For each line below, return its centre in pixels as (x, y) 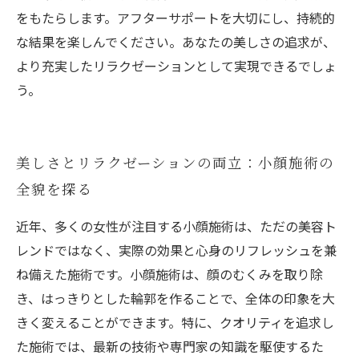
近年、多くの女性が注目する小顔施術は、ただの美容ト (176, 226)
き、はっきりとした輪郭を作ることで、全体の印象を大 (175, 298)
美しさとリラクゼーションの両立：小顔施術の (175, 162)
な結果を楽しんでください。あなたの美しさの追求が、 (176, 42)
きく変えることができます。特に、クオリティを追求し (175, 322)
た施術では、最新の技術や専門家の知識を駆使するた (170, 346)
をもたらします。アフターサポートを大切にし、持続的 (175, 18)
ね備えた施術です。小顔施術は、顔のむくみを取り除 (169, 274)
